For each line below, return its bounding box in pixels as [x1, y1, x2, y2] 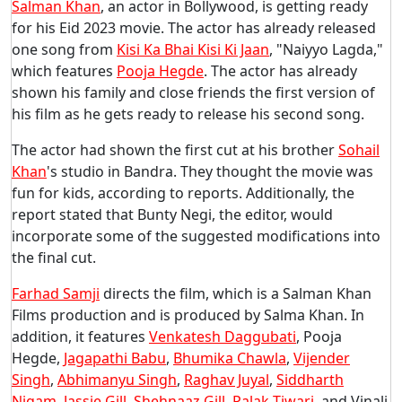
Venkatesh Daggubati [149, 326, 296, 346]
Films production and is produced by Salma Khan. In [12, 304, 364, 325]
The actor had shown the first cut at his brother [12, 139, 338, 160]
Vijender [293, 347, 350, 368]
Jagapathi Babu [64, 347, 166, 368]
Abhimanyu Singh [57, 369, 177, 389]
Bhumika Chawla [173, 347, 286, 368]
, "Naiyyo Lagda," [269, 39, 383, 59]
